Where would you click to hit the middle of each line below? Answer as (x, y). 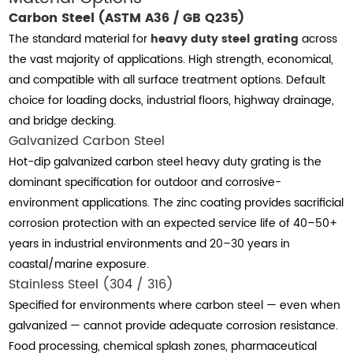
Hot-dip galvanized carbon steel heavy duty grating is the (165, 162)
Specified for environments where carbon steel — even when (175, 305)
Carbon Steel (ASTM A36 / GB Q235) (127, 18)
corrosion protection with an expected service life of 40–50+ (173, 223)
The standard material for (80, 39)
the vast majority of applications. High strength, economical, (171, 59)
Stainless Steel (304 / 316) (91, 284)
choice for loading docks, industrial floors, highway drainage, (172, 100)
